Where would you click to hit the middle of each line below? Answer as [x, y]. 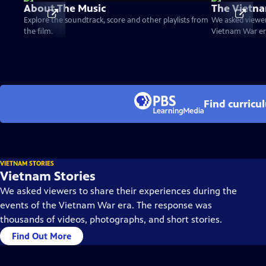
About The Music [65, 8]
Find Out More [42, 236]
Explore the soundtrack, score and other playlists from [116, 20]
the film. [38, 31]
